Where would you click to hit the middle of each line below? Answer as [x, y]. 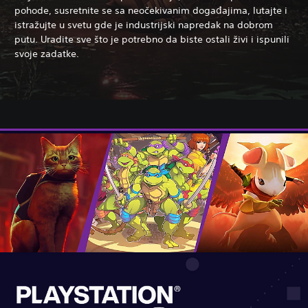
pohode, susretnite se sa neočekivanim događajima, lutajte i [151, 10]
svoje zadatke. [47, 53]
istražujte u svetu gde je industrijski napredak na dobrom [144, 24]
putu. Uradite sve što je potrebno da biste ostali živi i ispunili [152, 39]
